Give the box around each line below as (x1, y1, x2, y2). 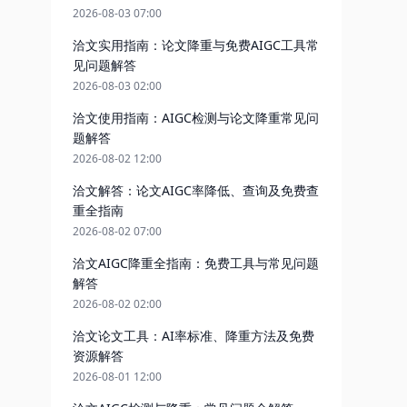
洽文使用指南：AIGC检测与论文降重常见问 (73, 109, 319, 126)
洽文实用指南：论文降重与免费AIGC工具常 (73, 36, 319, 54)
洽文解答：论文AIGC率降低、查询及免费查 (73, 182, 319, 199)
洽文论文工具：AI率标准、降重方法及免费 (73, 327, 314, 344)
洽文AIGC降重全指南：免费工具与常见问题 (73, 254, 319, 272)
